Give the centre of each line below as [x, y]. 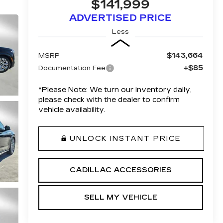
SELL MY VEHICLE [120, 197]
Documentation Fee [72, 68]
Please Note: [64, 90]
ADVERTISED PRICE [121, 18]
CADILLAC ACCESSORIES [120, 170]
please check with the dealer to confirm [109, 100]
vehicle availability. [72, 110]
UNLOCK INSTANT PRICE [125, 138]
